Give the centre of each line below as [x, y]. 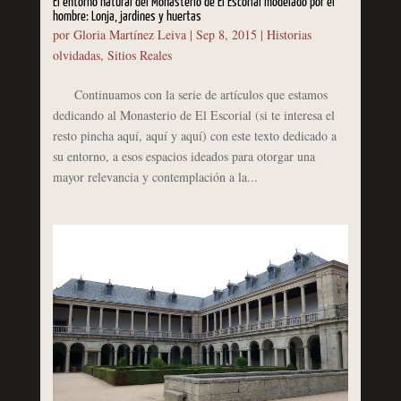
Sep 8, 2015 [226, 34]
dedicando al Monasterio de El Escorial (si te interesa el [193, 115]
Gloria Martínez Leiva [129, 34]
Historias [289, 34]
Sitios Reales [139, 55]
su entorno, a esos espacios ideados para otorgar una [183, 156]
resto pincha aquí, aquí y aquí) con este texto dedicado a [194, 135]
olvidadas [76, 55]
